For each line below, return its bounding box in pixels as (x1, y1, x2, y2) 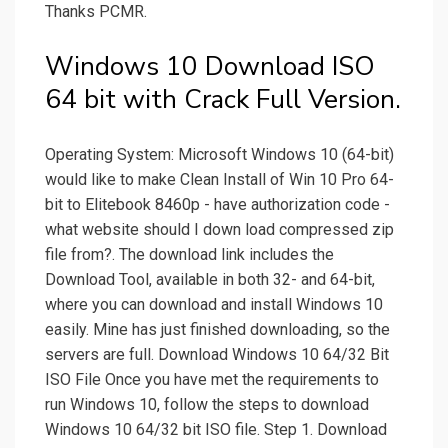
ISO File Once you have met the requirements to (45, 370, 379, 390)
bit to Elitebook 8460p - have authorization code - (45, 195, 390, 215)
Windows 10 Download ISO (45, 49, 375, 85)
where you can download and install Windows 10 (45, 295, 383, 315)
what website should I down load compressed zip (45, 220, 394, 240)
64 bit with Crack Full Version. (45, 82, 401, 118)
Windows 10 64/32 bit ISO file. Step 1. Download (45, 420, 387, 440)
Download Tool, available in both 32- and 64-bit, (45, 270, 375, 290)
